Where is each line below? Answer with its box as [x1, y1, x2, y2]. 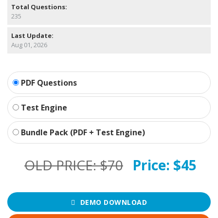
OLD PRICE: [24, 156, 100, 175]
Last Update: [11, 31, 54, 40]
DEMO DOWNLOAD [80, 197, 147, 207]
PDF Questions [19, 77, 77, 89]
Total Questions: [11, 2, 67, 12]
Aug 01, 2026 [11, 40, 47, 50]
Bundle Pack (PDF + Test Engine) [19, 127, 145, 138]
